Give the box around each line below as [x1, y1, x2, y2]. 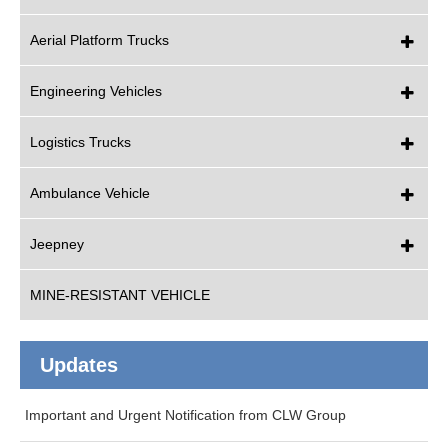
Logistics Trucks [30, 134, 131, 150]
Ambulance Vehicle [30, 185, 150, 201]
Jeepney [30, 236, 84, 252]
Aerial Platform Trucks [30, 32, 169, 48]
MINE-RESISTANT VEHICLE [30, 287, 210, 303]
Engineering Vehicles [30, 83, 162, 99]
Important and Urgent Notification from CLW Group [25, 407, 346, 423]
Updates [40, 354, 118, 376]
